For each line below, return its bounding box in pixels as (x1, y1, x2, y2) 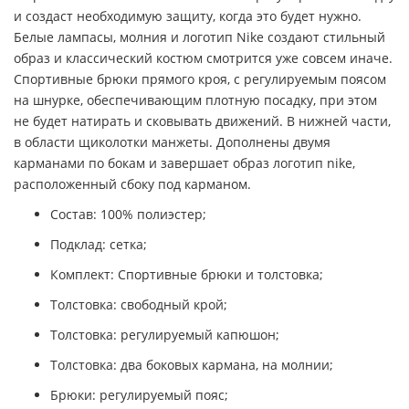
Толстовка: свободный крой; (50, 296, 227, 314)
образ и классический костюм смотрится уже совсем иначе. (14, 49, 393, 68)
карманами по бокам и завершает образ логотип (14, 154, 327, 173)
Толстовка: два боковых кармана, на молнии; (50, 356, 333, 374)
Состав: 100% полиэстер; (50, 205, 206, 224)
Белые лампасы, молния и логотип (14, 28, 236, 47)
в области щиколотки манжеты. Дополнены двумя (14, 133, 330, 152)
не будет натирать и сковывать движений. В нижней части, (14, 112, 391, 131)
